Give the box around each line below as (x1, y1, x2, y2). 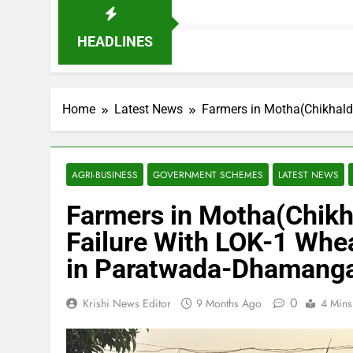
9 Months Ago (196, 295, 262, 311)
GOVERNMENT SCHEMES (153, 168, 263, 181)
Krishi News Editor (83, 295, 171, 311)
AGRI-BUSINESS (72, 168, 138, 181)
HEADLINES (76, 33, 153, 50)
